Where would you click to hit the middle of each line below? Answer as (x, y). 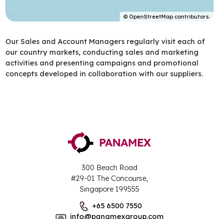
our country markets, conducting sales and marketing (102, 52)
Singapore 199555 (109, 189)
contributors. (192, 16)
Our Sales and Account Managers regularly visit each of (105, 41)
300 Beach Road (109, 168)
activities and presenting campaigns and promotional (102, 63)
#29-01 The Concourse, (109, 178)
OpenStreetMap (151, 16)
